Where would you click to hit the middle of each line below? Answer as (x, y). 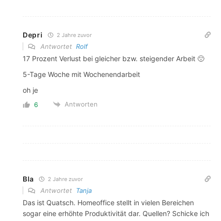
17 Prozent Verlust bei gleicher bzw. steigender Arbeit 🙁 (113, 58)
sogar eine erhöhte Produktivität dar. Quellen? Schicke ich (116, 214)
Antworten (81, 104)
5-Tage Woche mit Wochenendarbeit (81, 74)
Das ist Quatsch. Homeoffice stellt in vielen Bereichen (108, 203)
